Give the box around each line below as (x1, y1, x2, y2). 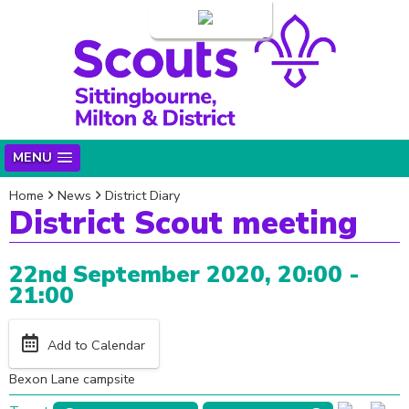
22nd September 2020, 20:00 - (9, 257, 360, 290)
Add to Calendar (47, 336, 146, 355)
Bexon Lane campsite (9, 369, 135, 388)
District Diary (105, 185, 180, 204)
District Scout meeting (9, 201, 358, 245)
